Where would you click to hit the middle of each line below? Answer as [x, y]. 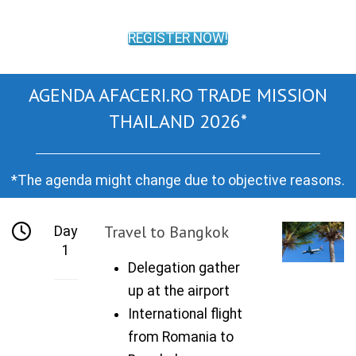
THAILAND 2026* [178, 121]
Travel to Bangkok [167, 232]
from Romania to [181, 337]
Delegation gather [184, 267]
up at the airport [179, 290]
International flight [186, 313]
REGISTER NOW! [178, 38]
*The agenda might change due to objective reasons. [178, 180]
